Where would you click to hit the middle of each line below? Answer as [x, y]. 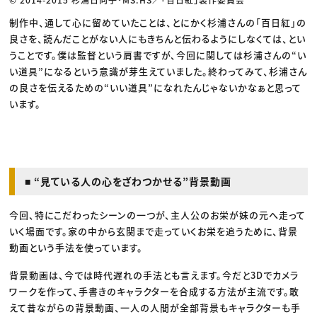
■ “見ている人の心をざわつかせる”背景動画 [128, 181]
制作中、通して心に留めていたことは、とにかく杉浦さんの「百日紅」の [158, 22]
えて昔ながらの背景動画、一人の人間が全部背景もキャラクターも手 [155, 307]
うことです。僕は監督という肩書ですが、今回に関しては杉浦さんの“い [158, 54]
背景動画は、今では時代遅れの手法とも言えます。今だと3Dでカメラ [154, 275]
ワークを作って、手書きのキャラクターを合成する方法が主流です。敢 [155, 291]
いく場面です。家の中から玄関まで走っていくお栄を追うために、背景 [154, 231]
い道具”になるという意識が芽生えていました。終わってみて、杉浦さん [158, 71]
